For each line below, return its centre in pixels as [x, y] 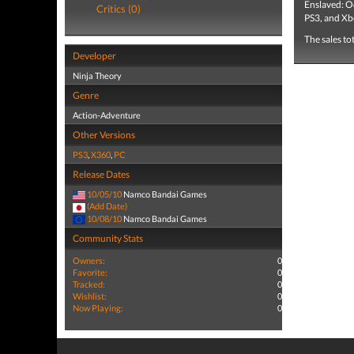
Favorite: [90, 272]
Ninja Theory [97, 75]
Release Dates [101, 174]
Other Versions [104, 135]
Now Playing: [98, 307]
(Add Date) [107, 206]
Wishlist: [90, 296]
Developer [94, 56]
